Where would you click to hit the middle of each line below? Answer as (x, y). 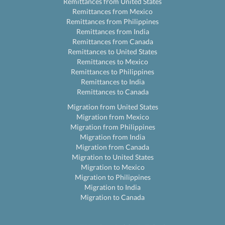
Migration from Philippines (113, 127)
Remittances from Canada (113, 41)
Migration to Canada (113, 197)
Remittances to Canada (113, 92)
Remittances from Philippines (113, 21)
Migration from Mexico (113, 117)
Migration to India (113, 187)
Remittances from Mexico (113, 11)
